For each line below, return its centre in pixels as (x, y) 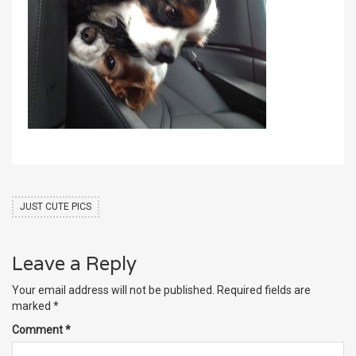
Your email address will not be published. (113, 290)
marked (33, 306)
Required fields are (264, 290)
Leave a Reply (74, 264)
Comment (39, 330)
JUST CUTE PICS (56, 207)
